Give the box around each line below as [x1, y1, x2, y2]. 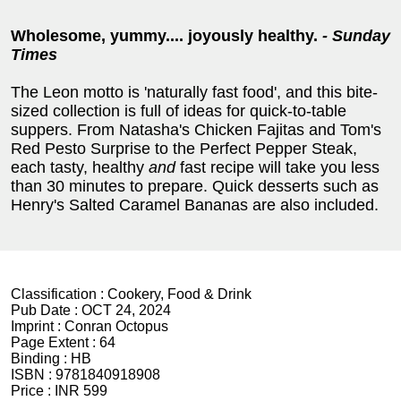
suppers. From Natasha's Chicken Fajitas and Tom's [11, 121, 381, 140]
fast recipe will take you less [175, 158, 380, 177]
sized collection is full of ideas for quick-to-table [11, 102, 346, 121]
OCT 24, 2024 [81, 303, 171, 319]
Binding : [11, 351, 71, 367]
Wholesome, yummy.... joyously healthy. [11, 27, 322, 46]
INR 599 [55, 383, 107, 399]
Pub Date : [11, 303, 81, 319]
